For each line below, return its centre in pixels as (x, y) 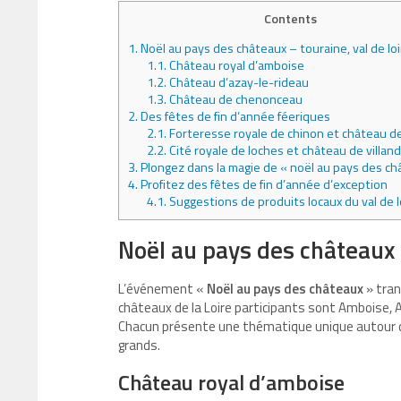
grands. (139, 346)
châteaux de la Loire (175, 308)
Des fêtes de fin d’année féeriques (234, 117)
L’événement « (162, 289)
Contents (290, 19)
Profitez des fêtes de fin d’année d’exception (263, 185)
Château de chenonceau (235, 100)
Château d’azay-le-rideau (238, 83)
